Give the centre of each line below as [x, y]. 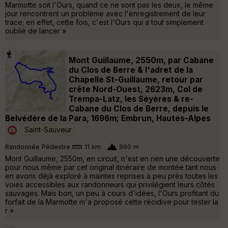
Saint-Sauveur [48, 129]
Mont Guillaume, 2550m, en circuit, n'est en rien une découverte [112, 158]
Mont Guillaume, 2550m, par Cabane [141, 60]
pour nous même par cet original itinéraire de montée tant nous [111, 167]
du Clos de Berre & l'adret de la [131, 70]
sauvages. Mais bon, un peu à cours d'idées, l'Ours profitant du [112, 193]
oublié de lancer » [36, 31]
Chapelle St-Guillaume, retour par [136, 79]
